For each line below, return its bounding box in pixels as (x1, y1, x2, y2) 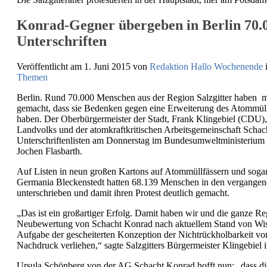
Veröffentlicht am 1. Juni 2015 (17, 61, 133, 72)
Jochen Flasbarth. (17, 145, 82, 156)
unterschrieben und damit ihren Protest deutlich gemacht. (17, 187, 229, 198)
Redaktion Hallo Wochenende (150, 61, 263, 72)
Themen (17, 72, 48, 82)
